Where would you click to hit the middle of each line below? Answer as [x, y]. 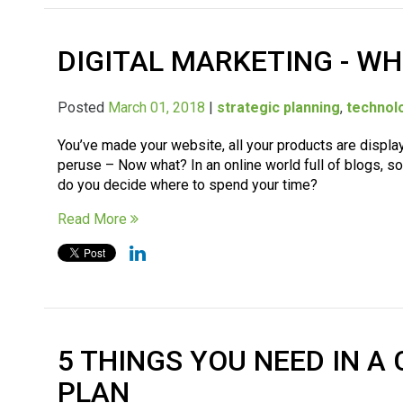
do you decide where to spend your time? [188, 184]
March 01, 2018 [157, 107]
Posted [83, 107]
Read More [94, 219]
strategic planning [279, 107]
